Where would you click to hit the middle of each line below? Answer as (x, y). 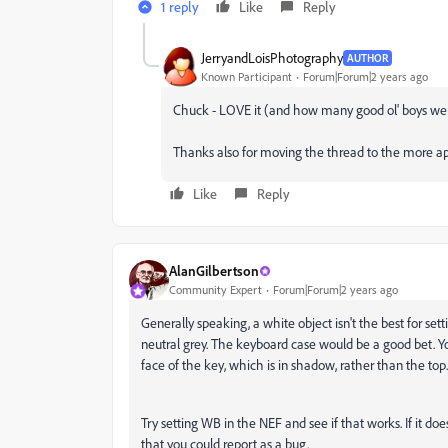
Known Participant (246, 77)
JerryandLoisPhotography (272, 58)
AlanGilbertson (214, 271)
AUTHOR (367, 57)
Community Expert (215, 290)
